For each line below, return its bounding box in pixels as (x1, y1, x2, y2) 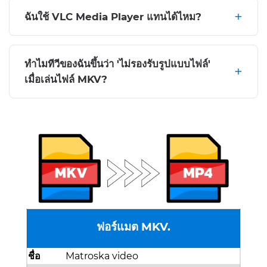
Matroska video (66, 250, 138, 262)
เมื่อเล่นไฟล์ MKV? (24, 73, 107, 85)
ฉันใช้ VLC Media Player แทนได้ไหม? (24, 11, 201, 23)
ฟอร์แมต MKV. (97, 220, 170, 234)
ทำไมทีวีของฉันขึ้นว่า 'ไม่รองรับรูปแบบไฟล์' (24, 58, 210, 70)
